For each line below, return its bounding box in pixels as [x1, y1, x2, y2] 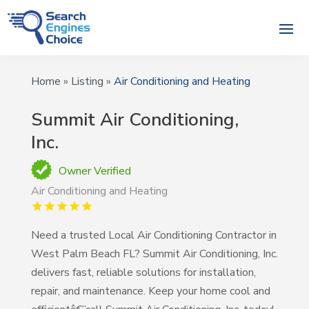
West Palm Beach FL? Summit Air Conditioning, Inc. [30, 246, 278, 262]
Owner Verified [58, 163, 131, 179]
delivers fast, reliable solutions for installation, [30, 265, 256, 281]
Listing [70, 74, 103, 90]
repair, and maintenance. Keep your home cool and [30, 283, 270, 299]
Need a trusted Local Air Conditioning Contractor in [30, 228, 277, 243]
